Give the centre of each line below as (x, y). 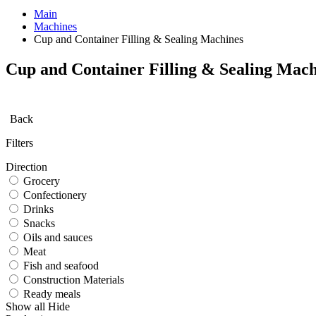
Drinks (38, 209)
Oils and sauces (58, 237)
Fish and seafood (61, 265)
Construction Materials (74, 279)
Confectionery (55, 195)
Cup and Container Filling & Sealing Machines (139, 39)
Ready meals (52, 293)
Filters (19, 142)
